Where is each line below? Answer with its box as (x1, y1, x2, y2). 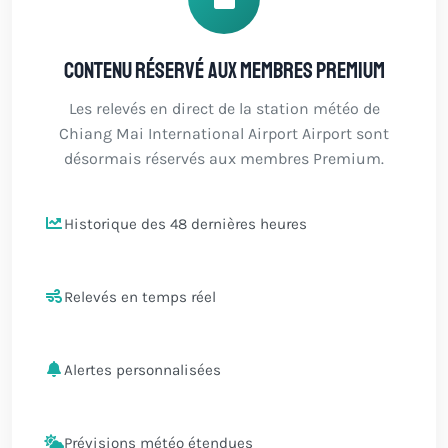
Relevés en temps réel (64, 287, 216, 306)
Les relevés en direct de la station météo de (68, 99, 380, 118)
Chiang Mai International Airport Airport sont (59, 124, 389, 143)
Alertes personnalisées (64, 360, 221, 379)
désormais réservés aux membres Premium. (64, 149, 384, 168)
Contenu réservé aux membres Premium (63, 57, 385, 85)
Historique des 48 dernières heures (64, 214, 307, 233)
